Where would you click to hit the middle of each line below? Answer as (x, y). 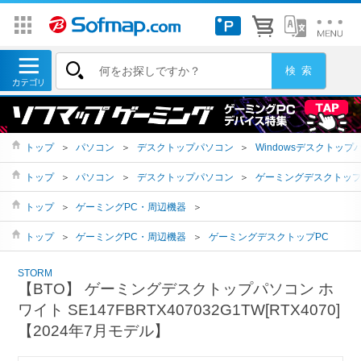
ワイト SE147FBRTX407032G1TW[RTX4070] (179, 309)
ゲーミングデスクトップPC (268, 236)
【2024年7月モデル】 (94, 330)
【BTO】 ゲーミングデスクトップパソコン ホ (176, 288)
